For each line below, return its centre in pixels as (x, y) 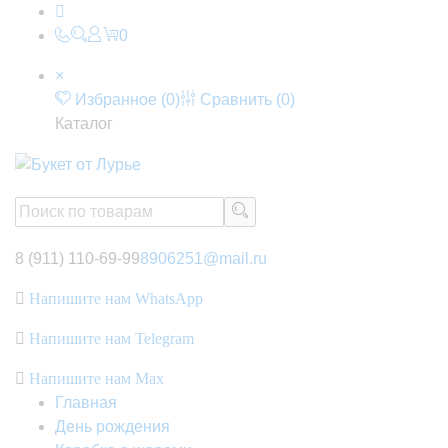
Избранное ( (118, 99)
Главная (86, 402)
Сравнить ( (238, 99)
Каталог (84, 123)
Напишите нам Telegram (109, 338)
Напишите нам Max (94, 378)
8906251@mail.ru (203, 258)
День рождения (112, 426)
